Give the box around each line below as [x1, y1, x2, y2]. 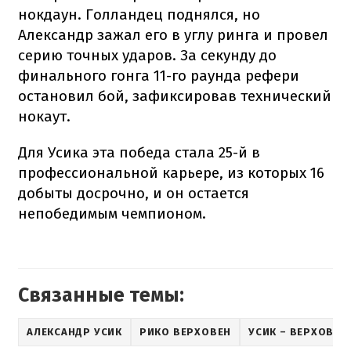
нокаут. [18, 107, 71, 125]
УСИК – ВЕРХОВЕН [248, 326, 348, 338]
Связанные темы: [18, 283, 184, 307]
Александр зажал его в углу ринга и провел [18, 25, 328, 44]
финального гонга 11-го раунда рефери [18, 66, 299, 85]
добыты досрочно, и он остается [18, 183, 249, 202]
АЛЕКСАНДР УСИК [27, 326, 122, 338]
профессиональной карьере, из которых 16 [18, 163, 324, 182]
